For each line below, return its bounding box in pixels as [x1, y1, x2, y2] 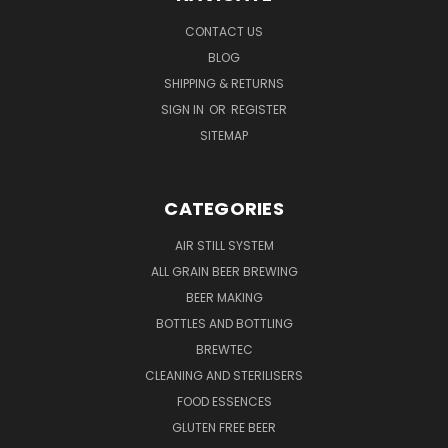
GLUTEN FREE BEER [172, 418, 276, 436]
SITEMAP [200, 126, 248, 144]
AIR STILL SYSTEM [174, 236, 274, 254]
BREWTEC [195, 340, 253, 358]
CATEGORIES [164, 195, 284, 221]
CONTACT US [185, 22, 263, 40]
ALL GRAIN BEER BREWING [150, 262, 298, 280]
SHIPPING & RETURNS [164, 74, 284, 92]
